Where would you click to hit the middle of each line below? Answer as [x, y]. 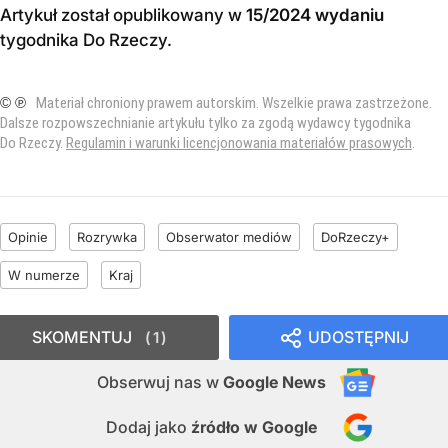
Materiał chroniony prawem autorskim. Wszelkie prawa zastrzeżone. [234, 102]
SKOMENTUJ [82, 336]
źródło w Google [254, 426]
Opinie [28, 236]
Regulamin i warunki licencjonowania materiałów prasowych [239, 142]
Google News [274, 381]
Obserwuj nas [151, 381]
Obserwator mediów [229, 236]
